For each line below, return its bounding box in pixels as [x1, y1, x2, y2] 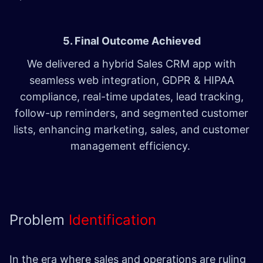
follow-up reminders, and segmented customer [15, 107, 248, 120]
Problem [9, 211, 69, 229]
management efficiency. [70, 140, 193, 153]
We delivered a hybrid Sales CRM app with [27, 58, 236, 70]
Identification [69, 211, 156, 229]
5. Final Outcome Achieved [62, 35, 201, 48]
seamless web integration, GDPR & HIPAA [29, 74, 234, 87]
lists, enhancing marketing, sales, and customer [14, 123, 249, 136]
